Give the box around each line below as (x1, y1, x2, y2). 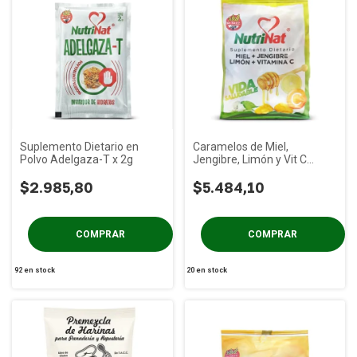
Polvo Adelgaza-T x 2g (20, 152, 133, 166)
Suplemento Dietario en (20, 139, 139, 153)
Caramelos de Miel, (192, 139, 288, 153)
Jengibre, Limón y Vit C (192, 152, 307, 166)
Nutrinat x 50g (192, 165, 263, 178)
